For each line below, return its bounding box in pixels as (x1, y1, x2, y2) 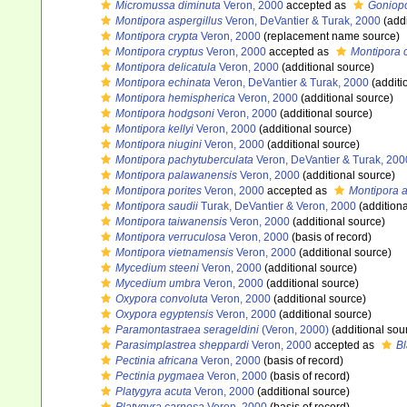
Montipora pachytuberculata (115, 154, 253, 166)
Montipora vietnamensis (115, 246, 233, 259)
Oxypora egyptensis (115, 308, 213, 321)
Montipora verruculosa (115, 231, 226, 243)
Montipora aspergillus (115, 15, 223, 27)
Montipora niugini (115, 138, 202, 151)
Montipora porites (115, 184, 202, 197)
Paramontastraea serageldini (115, 323, 259, 336)
